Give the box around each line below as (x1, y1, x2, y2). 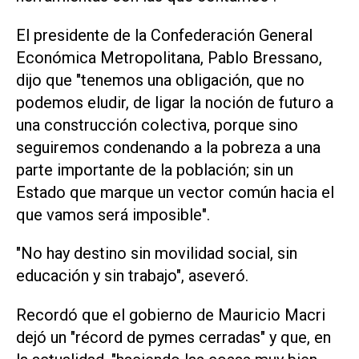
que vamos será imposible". (16, 204, 210, 224)
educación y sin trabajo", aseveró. (16, 266, 248, 286)
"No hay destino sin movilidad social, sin (16, 244, 297, 264)
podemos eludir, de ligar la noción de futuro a (16, 92, 333, 112)
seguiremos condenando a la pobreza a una (16, 137, 321, 157)
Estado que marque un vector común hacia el (16, 182, 334, 202)
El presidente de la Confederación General (16, 25, 313, 45)
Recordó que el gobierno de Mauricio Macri (16, 305, 325, 325)
